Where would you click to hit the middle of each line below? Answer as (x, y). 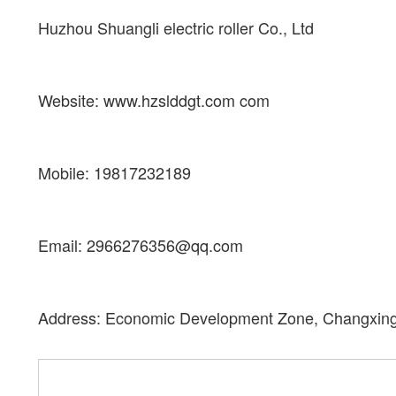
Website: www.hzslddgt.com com (154, 100)
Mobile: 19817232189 (114, 173)
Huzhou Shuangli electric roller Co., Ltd (176, 28)
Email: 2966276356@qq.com (149, 245)
